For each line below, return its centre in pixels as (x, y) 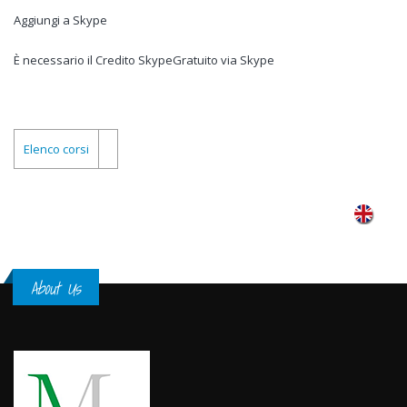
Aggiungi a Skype (60, 20)
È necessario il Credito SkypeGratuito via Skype (144, 60)
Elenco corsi (56, 149)
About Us (56, 288)
